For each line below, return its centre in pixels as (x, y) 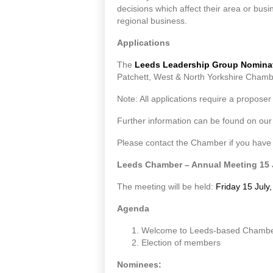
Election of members (181, 243)
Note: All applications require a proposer (194, 99)
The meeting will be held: (166, 187)
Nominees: (139, 265)
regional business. (152, 21)
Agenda (134, 209)
